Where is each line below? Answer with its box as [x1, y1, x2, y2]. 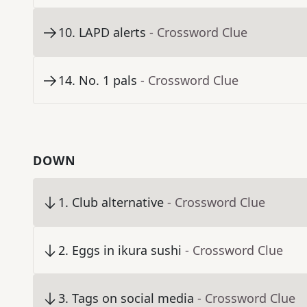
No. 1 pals [79, 72, 137, 89]
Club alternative [72, 194, 164, 211]
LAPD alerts [79, 24, 146, 41]
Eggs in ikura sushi [72, 242, 182, 259]
